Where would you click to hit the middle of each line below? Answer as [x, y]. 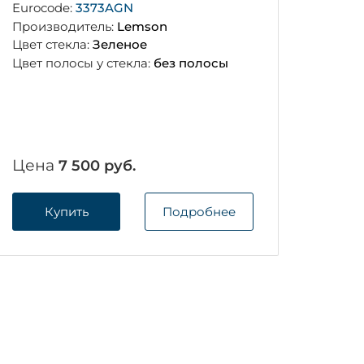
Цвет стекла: [52, 45]
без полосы [191, 63]
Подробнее [199, 211]
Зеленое [119, 45]
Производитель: [64, 26]
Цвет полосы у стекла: [82, 63]
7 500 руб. [97, 165]
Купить [66, 211]
